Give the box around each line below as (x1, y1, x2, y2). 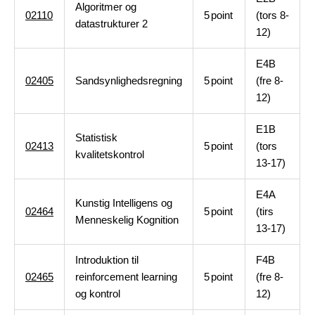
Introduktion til (75, 254, 139, 266)
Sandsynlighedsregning (75, 75, 182, 86)
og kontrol (75, 288, 120, 300)
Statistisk (75, 131, 117, 143)
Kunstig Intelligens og (75, 197, 172, 209)
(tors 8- (256, 9, 289, 21)
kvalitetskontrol (75, 148, 144, 160)
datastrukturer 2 (75, 18, 148, 30)
